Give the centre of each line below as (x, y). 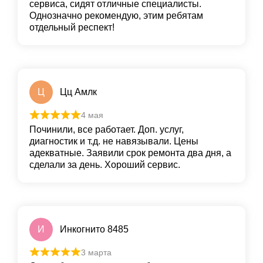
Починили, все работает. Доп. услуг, (107, 129)
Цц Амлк (78, 92)
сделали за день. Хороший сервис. (105, 164)
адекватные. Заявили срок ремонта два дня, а (130, 153)
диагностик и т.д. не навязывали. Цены (114, 141)
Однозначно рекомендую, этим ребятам (116, 16)
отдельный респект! (72, 28)
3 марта (96, 252)
